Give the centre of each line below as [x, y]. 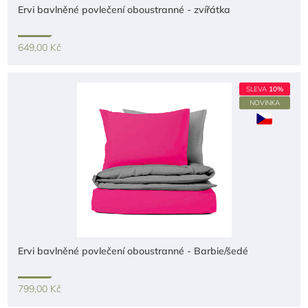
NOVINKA [264, 103]
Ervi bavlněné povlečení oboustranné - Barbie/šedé [133, 251]
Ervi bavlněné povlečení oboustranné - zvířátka [124, 10]
